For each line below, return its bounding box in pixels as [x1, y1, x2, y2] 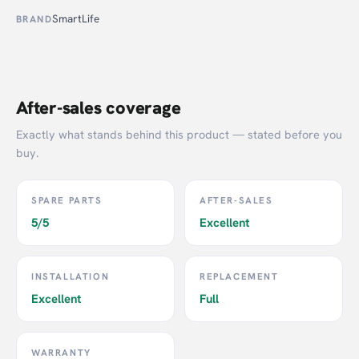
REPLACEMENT [200, 270, 279, 282]
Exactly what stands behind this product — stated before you [16, 127, 342, 142]
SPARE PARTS [31, 194, 103, 206]
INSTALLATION [31, 270, 110, 282]
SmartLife [52, 11, 100, 26]
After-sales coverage [16, 96, 181, 119]
